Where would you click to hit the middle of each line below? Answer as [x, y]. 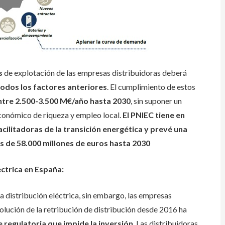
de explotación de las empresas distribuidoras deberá [95, 73]
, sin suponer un [156, 101]
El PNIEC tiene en [154, 115]
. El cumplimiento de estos [151, 87]
